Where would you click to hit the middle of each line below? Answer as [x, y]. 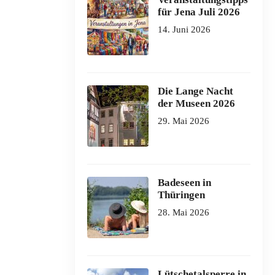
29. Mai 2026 [183, 121]
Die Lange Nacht [195, 91]
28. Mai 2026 [183, 212]
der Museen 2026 [196, 103]
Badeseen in [184, 183]
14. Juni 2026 [184, 29]
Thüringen [181, 195]
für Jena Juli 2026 [199, 12]
